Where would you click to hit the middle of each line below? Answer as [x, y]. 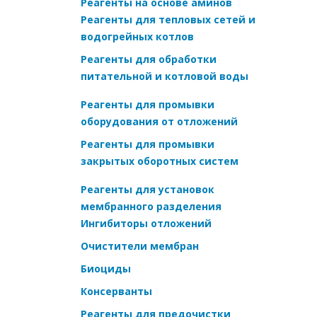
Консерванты [116, 291]
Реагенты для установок [148, 189]
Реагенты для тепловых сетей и [168, 19]
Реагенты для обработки [149, 59]
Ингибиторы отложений [146, 223]
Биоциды [106, 268]
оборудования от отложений [159, 121]
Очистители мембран [140, 246]
